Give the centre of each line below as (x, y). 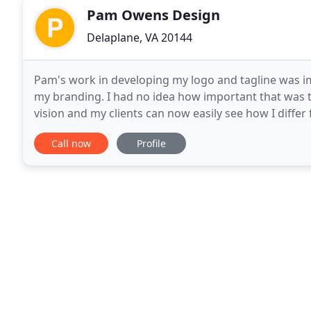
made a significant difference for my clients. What (164, 130)
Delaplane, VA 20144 (140, 37)
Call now (71, 143)
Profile (151, 143)
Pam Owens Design (153, 15)
